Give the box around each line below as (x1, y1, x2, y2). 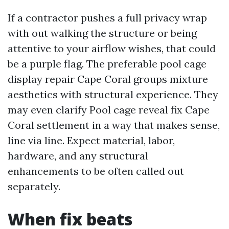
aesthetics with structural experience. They (8, 88, 218, 101)
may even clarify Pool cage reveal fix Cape (8, 103, 210, 116)
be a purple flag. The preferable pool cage (8, 57, 207, 70)
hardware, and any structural (8, 149, 148, 162)
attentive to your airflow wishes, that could (8, 42, 216, 55)
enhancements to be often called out (8, 165, 184, 177)
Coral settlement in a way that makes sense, (8, 119, 220, 131)
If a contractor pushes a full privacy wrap (8, 11, 207, 24)
